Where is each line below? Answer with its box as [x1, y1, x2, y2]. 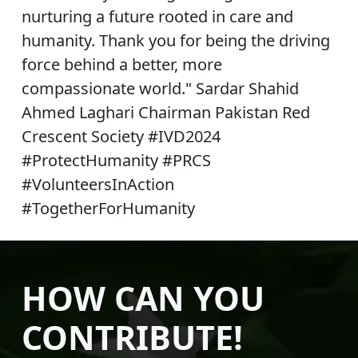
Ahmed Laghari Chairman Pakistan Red [21, 101, 310, 123]
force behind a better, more [21, 53, 222, 75]
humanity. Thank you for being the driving [21, 29, 330, 51]
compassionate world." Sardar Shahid [21, 77, 299, 99]
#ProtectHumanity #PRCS [21, 149, 211, 171]
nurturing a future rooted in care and [21, 5, 293, 27]
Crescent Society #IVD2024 [21, 125, 221, 147]
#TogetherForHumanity [21, 197, 195, 219]
